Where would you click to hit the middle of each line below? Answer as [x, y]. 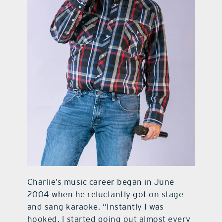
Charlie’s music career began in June [101, 182]
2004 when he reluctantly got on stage [105, 194]
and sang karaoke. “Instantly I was [95, 207]
